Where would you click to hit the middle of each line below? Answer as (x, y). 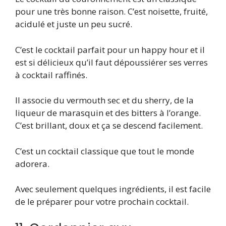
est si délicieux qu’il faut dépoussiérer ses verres (111, 62)
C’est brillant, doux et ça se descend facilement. (109, 126)
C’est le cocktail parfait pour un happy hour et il (110, 49)
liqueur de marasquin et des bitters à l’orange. (108, 113)
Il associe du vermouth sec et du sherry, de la (104, 100)
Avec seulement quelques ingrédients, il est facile (113, 189)
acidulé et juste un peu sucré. (74, 24)
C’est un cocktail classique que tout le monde (105, 151)
